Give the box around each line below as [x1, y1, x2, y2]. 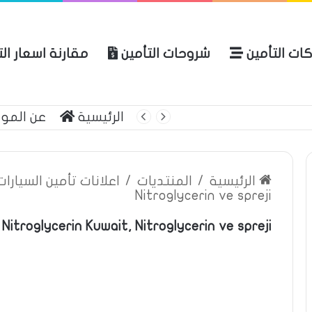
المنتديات [137, 174, 192, 188]
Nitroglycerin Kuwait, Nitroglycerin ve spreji [2, 219, 272, 233]
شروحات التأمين [118, 47, 210, 61]
